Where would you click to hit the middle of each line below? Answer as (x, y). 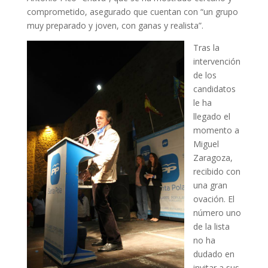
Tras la (206, 47)
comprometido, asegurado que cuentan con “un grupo (132, 11)
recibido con (217, 171)
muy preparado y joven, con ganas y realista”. (115, 25)
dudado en (214, 254)
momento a (216, 130)
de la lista (211, 226)
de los (205, 75)
